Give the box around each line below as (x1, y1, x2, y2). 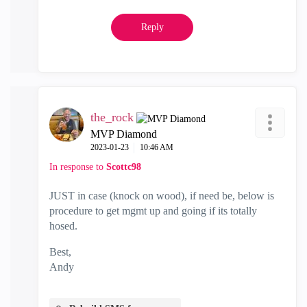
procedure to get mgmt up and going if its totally (49, 205, 257, 217)
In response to (49, 162, 106, 172)
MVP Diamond (90, 128, 157, 140)
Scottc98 (106, 162, 141, 172)
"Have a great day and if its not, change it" (49, 276, 233, 288)
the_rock (90, 110, 134, 124)
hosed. (49, 220, 77, 232)
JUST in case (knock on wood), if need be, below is (49, 190, 274, 201)
